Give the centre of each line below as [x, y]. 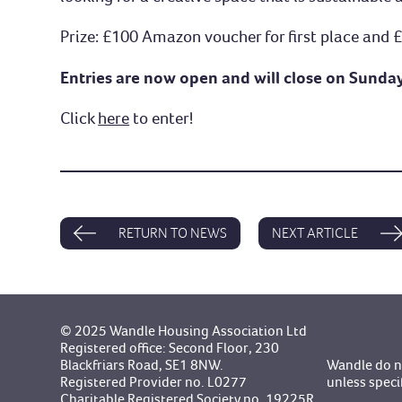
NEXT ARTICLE [315, 232]
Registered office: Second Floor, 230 [170, 347]
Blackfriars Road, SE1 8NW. [142, 364]
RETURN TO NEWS [173, 232]
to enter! [162, 118]
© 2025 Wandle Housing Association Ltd [184, 330]
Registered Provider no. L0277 [154, 381]
